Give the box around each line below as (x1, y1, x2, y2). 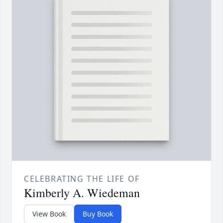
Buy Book (83, 209, 113, 219)
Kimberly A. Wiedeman (24, 185, 140, 201)
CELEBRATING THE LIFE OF (24, 173, 140, 185)
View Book (32, 209, 66, 219)
